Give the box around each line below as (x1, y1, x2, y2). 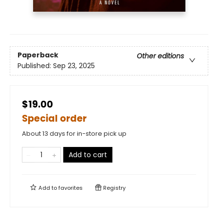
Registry (102, 183, 126, 192)
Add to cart (69, 149, 107, 160)
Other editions (137, 51, 184, 61)
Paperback (18, 50, 58, 60)
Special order (22, 111, 87, 125)
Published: (18, 61, 53, 71)
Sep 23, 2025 (53, 61, 95, 71)
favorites (58, 183, 83, 192)
